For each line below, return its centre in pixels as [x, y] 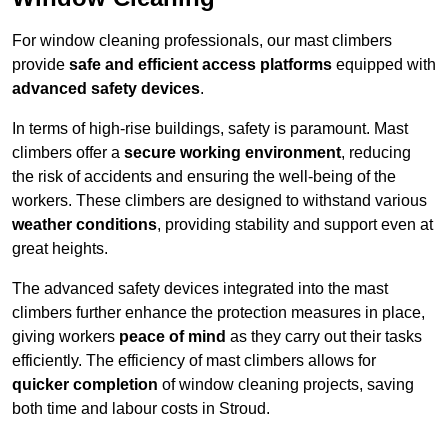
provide [40, 65]
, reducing [376, 153]
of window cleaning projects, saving [286, 385]
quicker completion [85, 385]
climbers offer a [68, 153]
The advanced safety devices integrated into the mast [200, 289]
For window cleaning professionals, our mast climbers [202, 41]
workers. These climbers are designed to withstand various [219, 201]
